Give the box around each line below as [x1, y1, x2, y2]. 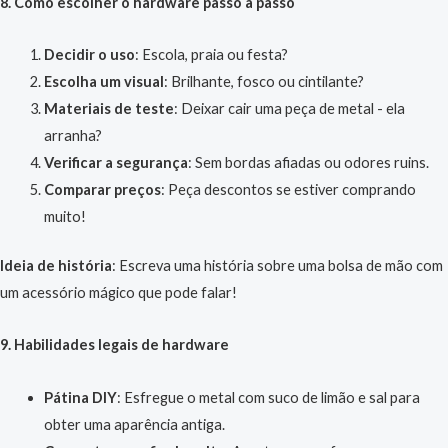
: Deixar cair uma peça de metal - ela [173, 100, 405, 118]
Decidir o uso [43, 46, 135, 64]
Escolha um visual [43, 73, 164, 91]
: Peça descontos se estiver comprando [160, 181, 416, 199]
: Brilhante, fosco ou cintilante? [163, 73, 364, 91]
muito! [43, 208, 86, 226]
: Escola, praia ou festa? [134, 46, 288, 64]
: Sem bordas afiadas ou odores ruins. [187, 154, 429, 172]
